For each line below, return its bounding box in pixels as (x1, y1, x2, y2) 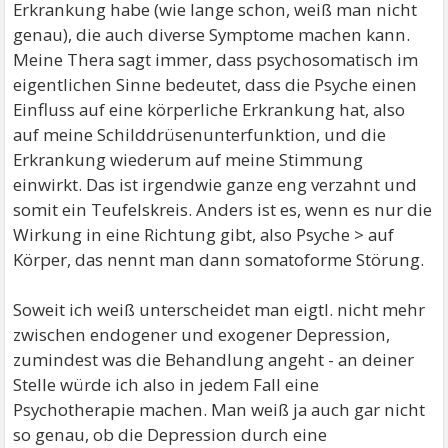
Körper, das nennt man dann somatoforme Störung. (13, 247, 425, 271)
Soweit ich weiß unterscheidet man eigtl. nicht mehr (13, 297, 426, 321)
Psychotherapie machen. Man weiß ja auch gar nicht (13, 397, 426, 421)
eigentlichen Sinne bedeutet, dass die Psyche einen (13, 72, 418, 96)
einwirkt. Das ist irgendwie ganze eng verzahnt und (13, 172, 418, 196)
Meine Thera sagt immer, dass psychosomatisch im (13, 47, 419, 71)
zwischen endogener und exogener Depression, (13, 322, 391, 346)
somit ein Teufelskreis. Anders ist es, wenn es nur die (13, 197, 433, 221)
